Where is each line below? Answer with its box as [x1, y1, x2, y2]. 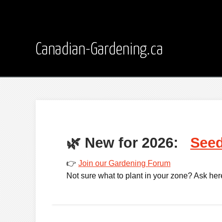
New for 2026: [85, 135, 178, 151]
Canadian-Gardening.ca [36, 42, 163, 58]
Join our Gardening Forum [78, 159, 170, 168]
